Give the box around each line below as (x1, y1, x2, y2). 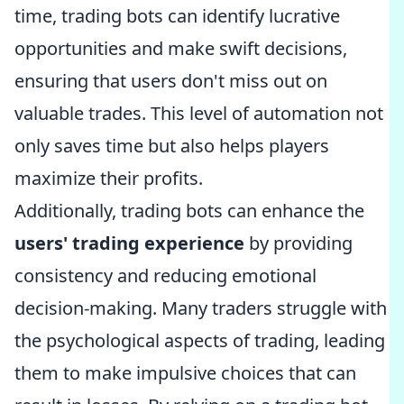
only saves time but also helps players (14, 133, 329, 158)
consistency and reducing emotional (14, 263, 317, 288)
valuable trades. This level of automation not (14, 101, 383, 125)
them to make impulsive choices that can (14, 361, 356, 385)
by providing (244, 231, 353, 255)
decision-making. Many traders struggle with (14, 296, 387, 320)
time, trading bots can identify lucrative (14, 4, 340, 28)
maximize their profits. (14, 166, 203, 190)
